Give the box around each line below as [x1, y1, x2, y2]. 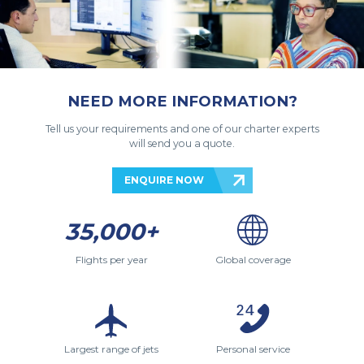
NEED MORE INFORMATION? [67, 92, 297, 111]
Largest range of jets [64, 343, 158, 356]
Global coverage [214, 253, 291, 266]
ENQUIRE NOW [123, 174, 204, 187]
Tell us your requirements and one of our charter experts [45, 123, 319, 136]
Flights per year [75, 253, 148, 266]
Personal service [215, 343, 290, 356]
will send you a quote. [129, 137, 235, 150]
